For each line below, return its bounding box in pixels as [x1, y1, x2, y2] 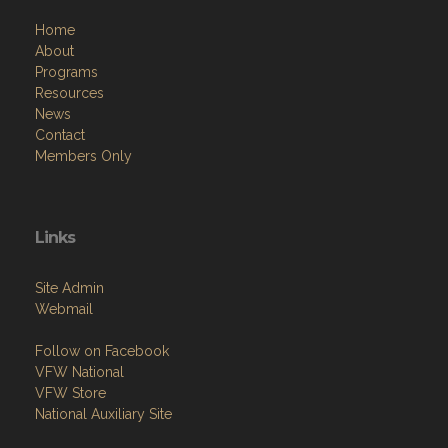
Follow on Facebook [35, 343, 169, 359]
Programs [35, 64, 98, 80]
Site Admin [35, 280, 104, 296]
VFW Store [35, 385, 106, 401]
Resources [35, 85, 104, 101]
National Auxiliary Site [35, 406, 172, 422]
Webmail [35, 301, 93, 317]
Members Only [35, 148, 132, 164]
